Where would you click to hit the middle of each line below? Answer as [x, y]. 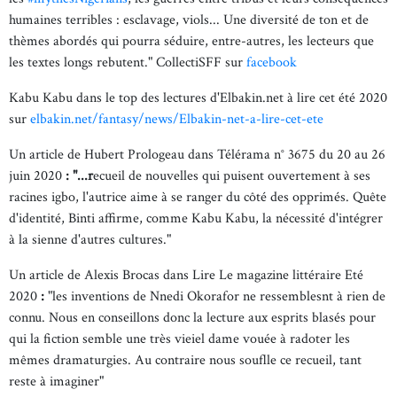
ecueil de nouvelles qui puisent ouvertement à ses [232, 176]
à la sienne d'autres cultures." [92, 240]
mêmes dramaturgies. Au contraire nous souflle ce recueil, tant [185, 360]
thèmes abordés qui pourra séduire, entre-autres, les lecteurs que [191, 41]
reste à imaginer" [58, 381]
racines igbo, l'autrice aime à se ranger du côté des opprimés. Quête [198, 197]
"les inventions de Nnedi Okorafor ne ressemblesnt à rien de [215, 296]
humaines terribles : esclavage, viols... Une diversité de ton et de [189, 20]
